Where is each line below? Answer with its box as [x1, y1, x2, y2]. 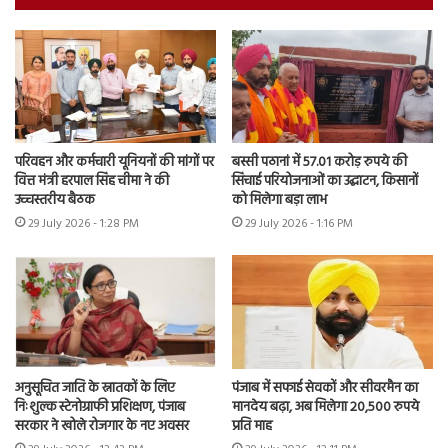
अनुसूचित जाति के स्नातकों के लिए [15, 376, 175, 400]
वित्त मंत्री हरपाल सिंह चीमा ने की [15, 170, 169, 194]
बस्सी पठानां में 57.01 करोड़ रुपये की [232, 151, 407, 175]
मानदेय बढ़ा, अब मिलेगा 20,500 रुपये [232, 395, 419, 419]
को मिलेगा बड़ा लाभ [232, 189, 327, 213]
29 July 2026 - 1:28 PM [28, 214, 139, 235]
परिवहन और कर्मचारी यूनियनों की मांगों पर [15, 151, 214, 175]
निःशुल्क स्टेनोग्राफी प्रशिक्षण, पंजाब [15, 395, 185, 419]
